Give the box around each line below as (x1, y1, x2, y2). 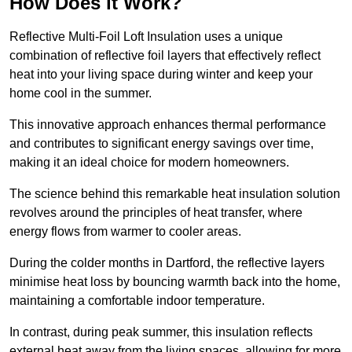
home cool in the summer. (9, 86, 155, 101)
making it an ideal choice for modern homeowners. (9, 156, 289, 170)
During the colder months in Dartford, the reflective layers (9, 256, 324, 270)
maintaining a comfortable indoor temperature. (9, 294, 268, 308)
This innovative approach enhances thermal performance (9, 118, 326, 132)
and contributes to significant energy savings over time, (9, 137, 313, 151)
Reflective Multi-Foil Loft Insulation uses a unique (9, 30, 283, 44)
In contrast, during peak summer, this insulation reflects (9, 325, 313, 339)
